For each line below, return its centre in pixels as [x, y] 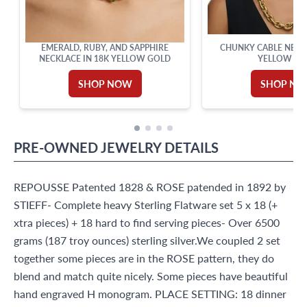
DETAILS [192, 147]
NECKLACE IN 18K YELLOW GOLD [105, 58]
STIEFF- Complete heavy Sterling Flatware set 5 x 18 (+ [146, 204]
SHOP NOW [105, 83]
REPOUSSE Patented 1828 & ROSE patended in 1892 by [150, 186]
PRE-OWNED [56, 147]
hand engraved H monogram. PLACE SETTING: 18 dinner [150, 293]
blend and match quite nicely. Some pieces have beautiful [151, 275]
